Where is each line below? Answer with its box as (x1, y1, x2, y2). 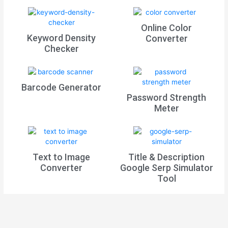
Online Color (141, 22, 192, 34)
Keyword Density (27, 33, 96, 44)
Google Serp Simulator (120, 162, 213, 174)
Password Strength (127, 92, 207, 103)
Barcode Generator (21, 82, 102, 93)
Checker (44, 43, 79, 54)
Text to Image (33, 152, 91, 163)
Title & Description (128, 152, 205, 163)
